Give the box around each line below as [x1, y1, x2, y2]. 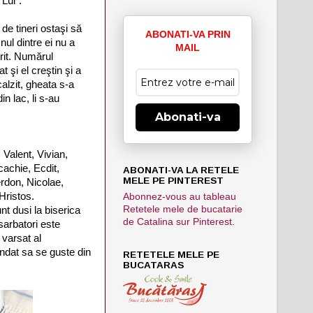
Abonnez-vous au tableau [123, 191, 236, 202]
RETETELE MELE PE [123, 249, 219, 260]
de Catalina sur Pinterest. [123, 216, 235, 227]
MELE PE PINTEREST [123, 175, 224, 186]
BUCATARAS [123, 259, 184, 270]
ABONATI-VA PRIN [145, 28, 231, 40]
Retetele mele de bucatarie [123, 203, 242, 214]
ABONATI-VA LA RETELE [123, 164, 239, 175]
